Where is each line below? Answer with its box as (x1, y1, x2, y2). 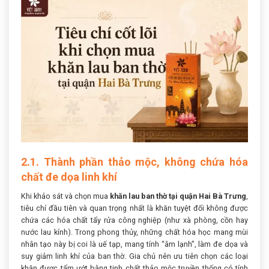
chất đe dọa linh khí (21, 171, 117, 184)
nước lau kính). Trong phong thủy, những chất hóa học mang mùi (21, 228, 248, 237)
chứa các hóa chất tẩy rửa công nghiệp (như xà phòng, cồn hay (21, 216, 248, 225)
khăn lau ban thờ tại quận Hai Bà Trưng (110, 192, 246, 201)
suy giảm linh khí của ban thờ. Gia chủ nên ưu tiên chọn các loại (21, 252, 248, 261)
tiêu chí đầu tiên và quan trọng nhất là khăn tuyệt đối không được (21, 204, 248, 213)
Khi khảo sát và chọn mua (21, 192, 110, 201)
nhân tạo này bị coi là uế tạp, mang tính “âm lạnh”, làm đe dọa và (21, 240, 248, 249)
